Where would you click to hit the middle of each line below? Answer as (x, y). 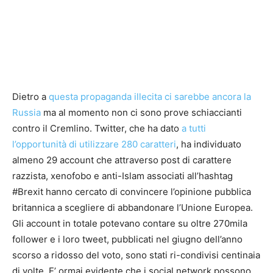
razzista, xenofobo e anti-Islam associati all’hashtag (122, 176)
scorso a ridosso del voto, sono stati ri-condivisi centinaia (136, 255)
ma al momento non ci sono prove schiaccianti (141, 112)
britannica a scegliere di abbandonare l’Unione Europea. (133, 207)
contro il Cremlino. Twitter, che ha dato (97, 128)
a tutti (194, 128)
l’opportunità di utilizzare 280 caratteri (94, 144)
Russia (27, 112)
